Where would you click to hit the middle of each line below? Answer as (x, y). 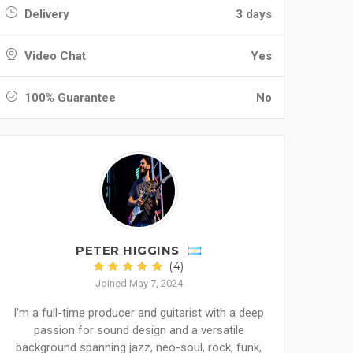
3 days (254, 14)
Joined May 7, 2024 (139, 283)
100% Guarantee (69, 98)
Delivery (45, 14)
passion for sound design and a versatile (139, 330)
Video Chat (54, 56)
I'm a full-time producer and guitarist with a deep (139, 313)
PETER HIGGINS (128, 250)
